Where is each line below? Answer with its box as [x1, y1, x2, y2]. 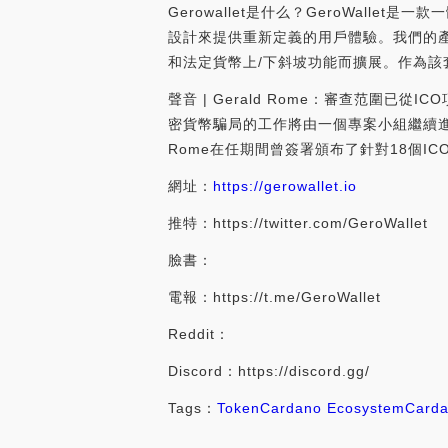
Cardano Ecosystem [260, 400, 405, 417]
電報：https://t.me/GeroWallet [168, 289, 381, 306]
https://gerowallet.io [213, 178, 357, 195]
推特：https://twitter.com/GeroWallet [168, 215, 428, 232]
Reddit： [168, 326, 230, 343]
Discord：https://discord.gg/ [168, 363, 370, 380]
